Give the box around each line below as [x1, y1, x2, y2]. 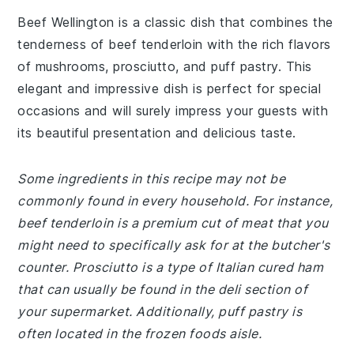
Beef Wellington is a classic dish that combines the [17, 14, 333, 30]
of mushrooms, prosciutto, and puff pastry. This [17, 58, 312, 74]
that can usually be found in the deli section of [17, 281, 308, 297]
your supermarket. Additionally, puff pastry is [17, 303, 303, 319]
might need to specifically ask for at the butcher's [17, 237, 330, 253]
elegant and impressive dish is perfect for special [17, 81, 322, 96]
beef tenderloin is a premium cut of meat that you [17, 215, 329, 231]
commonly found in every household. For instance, [17, 193, 333, 209]
